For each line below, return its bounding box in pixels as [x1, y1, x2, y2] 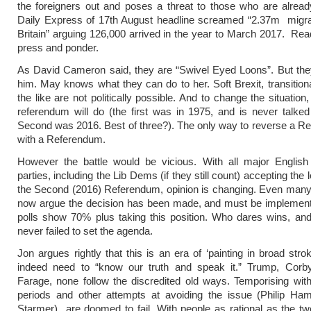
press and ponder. [17, 42, 99, 53]
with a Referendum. [17, 133, 106, 145]
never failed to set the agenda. [17, 225, 153, 237]
